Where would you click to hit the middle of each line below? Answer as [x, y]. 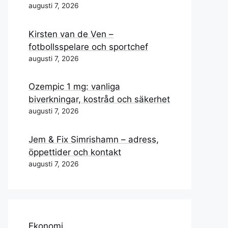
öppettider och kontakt [75, 152]
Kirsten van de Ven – [71, 34]
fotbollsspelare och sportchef [88, 47]
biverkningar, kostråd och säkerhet [99, 99]
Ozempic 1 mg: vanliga [74, 87]
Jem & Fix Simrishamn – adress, [94, 139]
